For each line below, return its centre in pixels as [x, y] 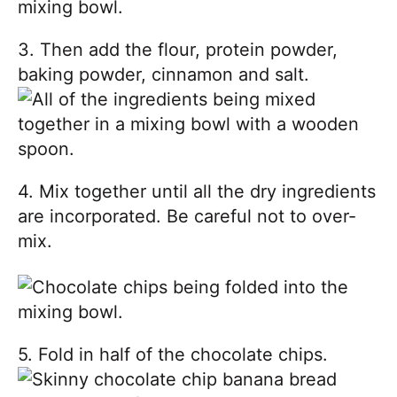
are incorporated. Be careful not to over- [187, 216]
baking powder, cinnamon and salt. [163, 74]
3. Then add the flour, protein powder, [178, 49]
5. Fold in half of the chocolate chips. [173, 354]
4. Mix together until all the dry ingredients [197, 191]
